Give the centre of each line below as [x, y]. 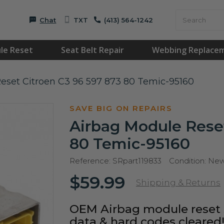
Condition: [187, 161]
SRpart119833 [137, 161]
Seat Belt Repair [92, 50]
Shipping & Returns [178, 182]
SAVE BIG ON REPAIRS [121, 108]
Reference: [90, 161]
